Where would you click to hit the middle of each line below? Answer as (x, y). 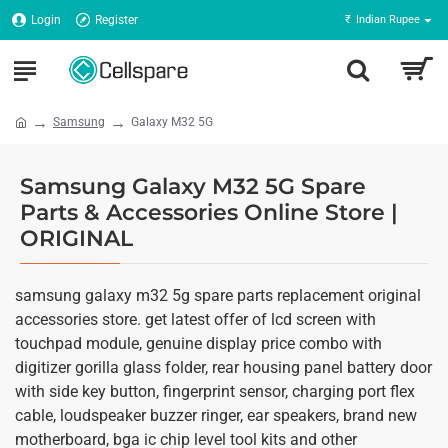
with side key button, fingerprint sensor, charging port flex (215, 391)
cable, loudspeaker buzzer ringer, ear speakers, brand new (216, 415)
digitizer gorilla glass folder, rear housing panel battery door (223, 367)
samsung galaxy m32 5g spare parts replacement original (218, 295)
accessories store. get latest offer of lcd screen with (195, 319)
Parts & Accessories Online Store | (209, 212)
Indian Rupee (388, 19)
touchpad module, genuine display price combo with (198, 343)
